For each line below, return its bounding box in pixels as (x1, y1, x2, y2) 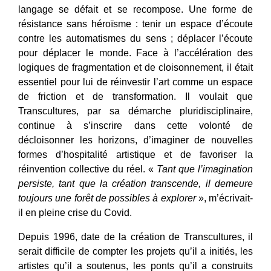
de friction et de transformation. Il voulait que (18, 91, 253, 102)
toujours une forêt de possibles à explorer (18, 192, 196, 203)
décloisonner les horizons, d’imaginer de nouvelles (18, 134, 253, 145)
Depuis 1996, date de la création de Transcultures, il (18, 231, 253, 242)
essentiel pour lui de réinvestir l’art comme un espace (18, 76, 253, 87)
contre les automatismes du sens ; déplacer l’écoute (18, 33, 253, 44)
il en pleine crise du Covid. (18, 207, 132, 218)
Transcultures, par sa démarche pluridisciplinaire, (18, 105, 253, 116)
